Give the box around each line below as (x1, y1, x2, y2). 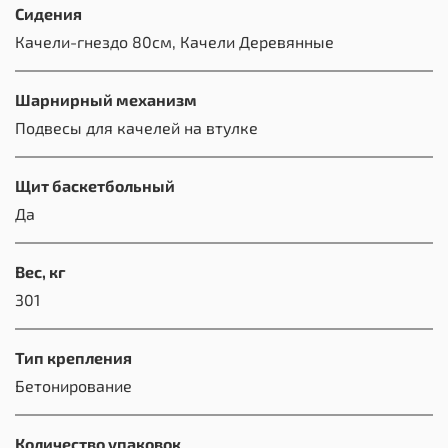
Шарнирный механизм (15, 90, 197, 110)
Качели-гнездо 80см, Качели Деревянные (15, 32, 334, 52)
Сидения (15, 4, 82, 24)
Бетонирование (15, 376, 132, 396)
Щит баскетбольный (15, 176, 175, 196)
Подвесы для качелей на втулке (15, 118, 258, 138)
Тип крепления (15, 348, 132, 368)
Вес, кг (15, 262, 65, 282)
